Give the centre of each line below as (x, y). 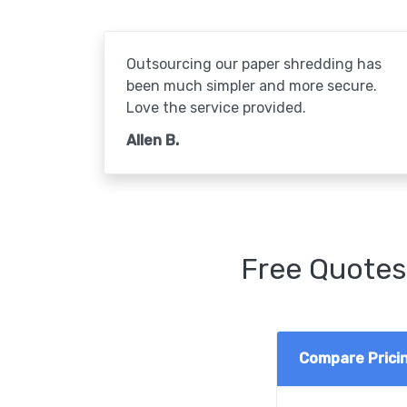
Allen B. (153, 140)
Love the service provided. (216, 107)
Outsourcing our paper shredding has (254, 64)
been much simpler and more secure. (252, 85)
